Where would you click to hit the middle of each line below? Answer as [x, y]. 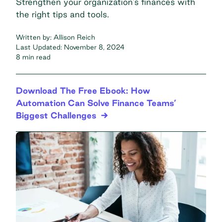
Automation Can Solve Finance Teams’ [96, 103]
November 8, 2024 [94, 47]
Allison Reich [74, 37]
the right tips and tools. [62, 14]
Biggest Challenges [56, 115]
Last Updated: [40, 47]
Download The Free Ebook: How [83, 90]
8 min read [33, 57]
